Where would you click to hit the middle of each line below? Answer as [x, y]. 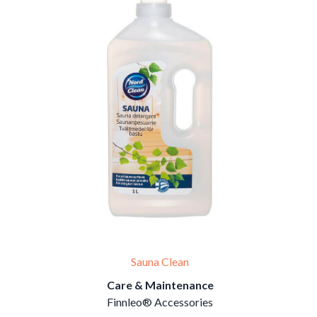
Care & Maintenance [160, 285]
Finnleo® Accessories [160, 302]
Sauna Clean [160, 262]
